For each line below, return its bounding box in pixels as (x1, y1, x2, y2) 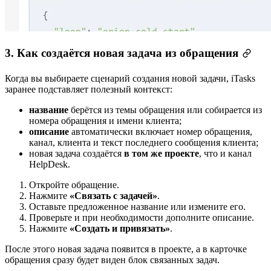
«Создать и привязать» (70, 223, 170, 234)
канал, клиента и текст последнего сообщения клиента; (29, 137, 258, 148)
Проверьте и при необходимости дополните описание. (29, 212, 254, 223)
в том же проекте (124, 148, 199, 159)
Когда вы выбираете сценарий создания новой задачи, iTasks (5, 73, 255, 84)
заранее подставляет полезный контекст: (5, 84, 172, 95)
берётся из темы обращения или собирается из (68, 105, 262, 116)
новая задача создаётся (29, 148, 124, 159)
